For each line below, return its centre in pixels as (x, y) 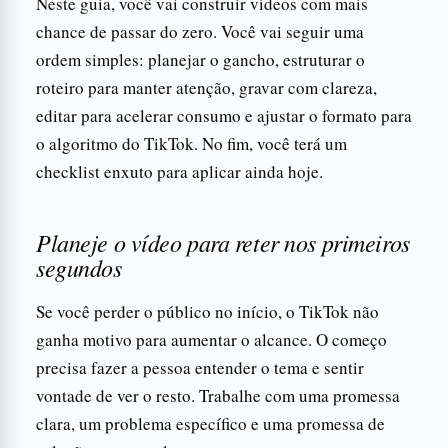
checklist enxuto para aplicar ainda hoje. (179, 171)
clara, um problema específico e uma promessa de (210, 423)
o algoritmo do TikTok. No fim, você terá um (191, 143)
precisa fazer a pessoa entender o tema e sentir (200, 367)
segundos (79, 266)
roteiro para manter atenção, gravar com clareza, (206, 87)
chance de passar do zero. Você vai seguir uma (200, 31)
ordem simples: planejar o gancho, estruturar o (200, 59)
